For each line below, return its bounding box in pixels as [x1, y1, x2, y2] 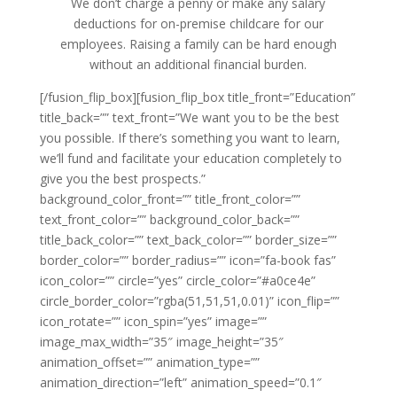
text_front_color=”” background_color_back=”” [39, 211, 300, 229]
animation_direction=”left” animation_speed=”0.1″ [39, 374, 322, 392]
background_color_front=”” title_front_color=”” [39, 191, 300, 208]
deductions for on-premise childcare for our [73, 15, 323, 33]
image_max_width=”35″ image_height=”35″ [39, 333, 284, 351]
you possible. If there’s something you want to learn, [39, 129, 340, 147]
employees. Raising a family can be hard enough [59, 35, 337, 53]
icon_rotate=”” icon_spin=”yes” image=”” [39, 313, 267, 331]
